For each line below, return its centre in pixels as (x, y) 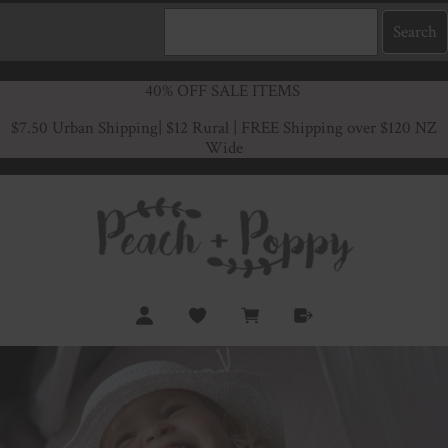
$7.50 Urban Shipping (84, 128)
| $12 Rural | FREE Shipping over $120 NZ (297, 128)
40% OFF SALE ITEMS (224, 91)
